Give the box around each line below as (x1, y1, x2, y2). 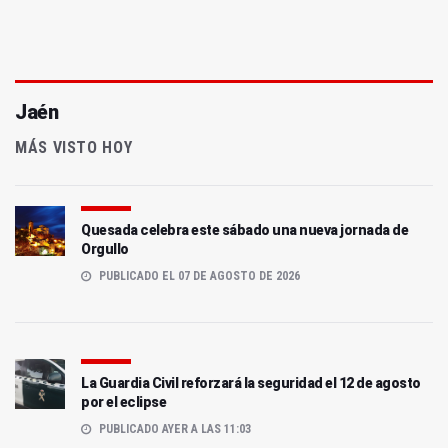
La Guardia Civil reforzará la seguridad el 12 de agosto (81, 374, 421, 391)
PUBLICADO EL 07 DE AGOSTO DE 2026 (96, 268, 300, 283)
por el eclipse (81, 393, 166, 410)
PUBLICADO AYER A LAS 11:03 (96, 421, 251, 436)
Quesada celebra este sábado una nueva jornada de (81, 221, 408, 238)
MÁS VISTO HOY (15, 137, 133, 157)
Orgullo (81, 240, 129, 257)
